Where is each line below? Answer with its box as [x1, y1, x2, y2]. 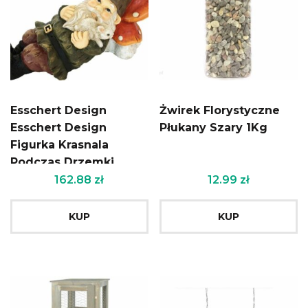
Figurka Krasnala [10, 137, 109, 151]
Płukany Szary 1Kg [159, 120, 268, 134]
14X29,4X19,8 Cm [10, 172, 110, 186]
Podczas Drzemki [10, 155, 114, 168]
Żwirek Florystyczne [159, 103, 280, 117]
